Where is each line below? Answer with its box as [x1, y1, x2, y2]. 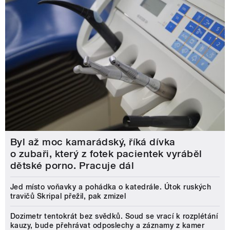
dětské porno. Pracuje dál [10, 160, 134, 172]
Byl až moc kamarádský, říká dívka [10, 136, 176, 148]
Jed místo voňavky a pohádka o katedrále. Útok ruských [10, 183, 212, 191]
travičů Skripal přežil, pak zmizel [10, 192, 126, 201]
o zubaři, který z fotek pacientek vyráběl [10, 148, 202, 160]
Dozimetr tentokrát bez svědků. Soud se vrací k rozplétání [10, 212, 218, 221]
